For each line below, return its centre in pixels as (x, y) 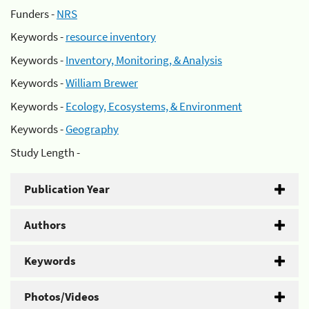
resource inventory (111, 37)
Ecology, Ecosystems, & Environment (154, 106)
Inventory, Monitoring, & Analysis (144, 60)
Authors (45, 225)
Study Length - (45, 152)
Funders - (33, 13)
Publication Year (67, 189)
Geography (92, 129)
